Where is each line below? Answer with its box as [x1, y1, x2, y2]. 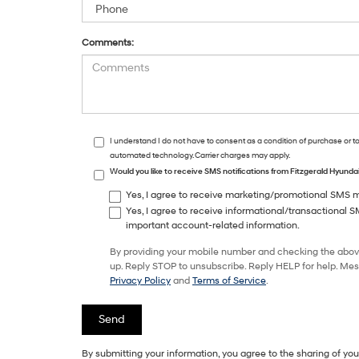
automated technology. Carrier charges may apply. [110, 151, 290, 160]
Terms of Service [192, 275, 266, 287]
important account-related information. [126, 220, 300, 232]
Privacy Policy [110, 275, 171, 287]
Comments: [82, 37, 134, 49]
